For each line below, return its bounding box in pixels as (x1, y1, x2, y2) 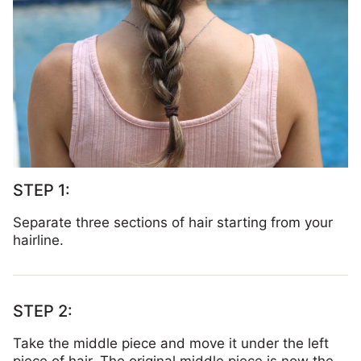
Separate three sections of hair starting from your (13, 214, 333, 231)
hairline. (13, 232, 64, 249)
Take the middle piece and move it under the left (13, 335, 329, 352)
